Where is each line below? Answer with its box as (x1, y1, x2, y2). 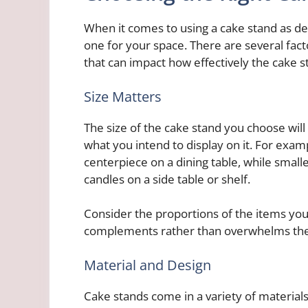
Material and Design (84, 255, 211, 274)
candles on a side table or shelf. (84, 170, 250, 187)
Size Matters (84, 87, 162, 106)
